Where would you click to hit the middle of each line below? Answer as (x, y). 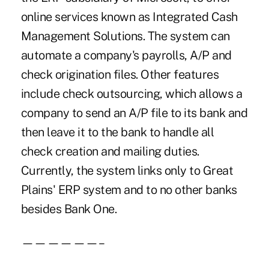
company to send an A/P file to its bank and (134, 113)
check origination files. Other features (120, 75)
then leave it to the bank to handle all (117, 132)
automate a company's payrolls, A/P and (126, 56)
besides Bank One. (69, 209)
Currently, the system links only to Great (127, 171)
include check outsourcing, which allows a (131, 94)
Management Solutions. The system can (125, 36)
